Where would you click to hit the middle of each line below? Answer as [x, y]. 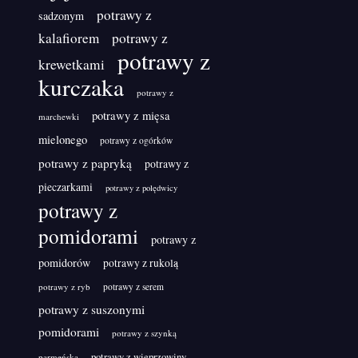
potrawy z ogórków [136, 140]
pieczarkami [66, 186]
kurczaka [81, 86]
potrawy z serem [133, 286]
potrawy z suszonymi [91, 309]
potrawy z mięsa [131, 115]
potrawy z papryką [85, 163]
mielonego [63, 139]
